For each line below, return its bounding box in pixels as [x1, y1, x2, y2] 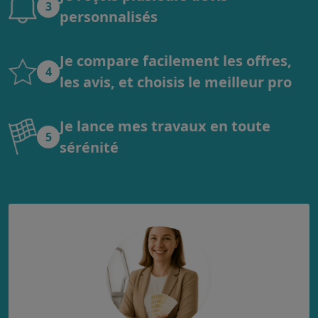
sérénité [60, 137, 119, 157]
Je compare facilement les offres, [60, 50, 292, 70]
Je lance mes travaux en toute [60, 116, 270, 136]
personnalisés [60, 6, 158, 26]
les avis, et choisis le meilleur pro [60, 72, 292, 92]
